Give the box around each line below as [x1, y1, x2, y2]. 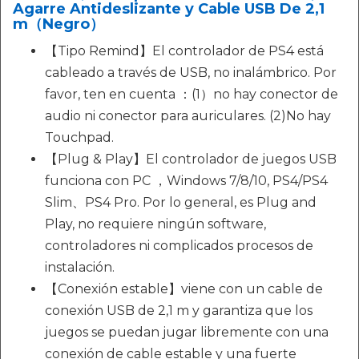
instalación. [45, 260, 115, 276]
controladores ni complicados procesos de [45, 238, 313, 254]
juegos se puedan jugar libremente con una [45, 325, 329, 341]
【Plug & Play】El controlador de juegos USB [45, 151, 337, 167]
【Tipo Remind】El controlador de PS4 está [45, 43, 324, 59]
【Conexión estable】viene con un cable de [45, 281, 323, 297]
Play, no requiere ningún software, [45, 216, 266, 232]
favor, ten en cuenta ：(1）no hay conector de [45, 87, 338, 103]
